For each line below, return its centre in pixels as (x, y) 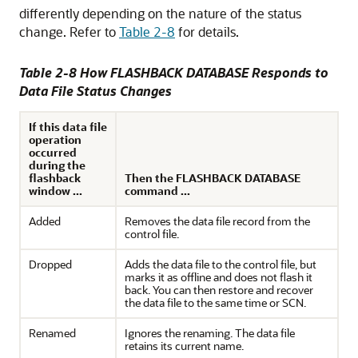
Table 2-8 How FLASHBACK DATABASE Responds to (174, 72)
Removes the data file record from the (217, 221)
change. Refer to (69, 32)
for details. (207, 32)
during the (57, 165)
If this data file (68, 127)
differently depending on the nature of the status (160, 13)
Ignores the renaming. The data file (210, 333)
